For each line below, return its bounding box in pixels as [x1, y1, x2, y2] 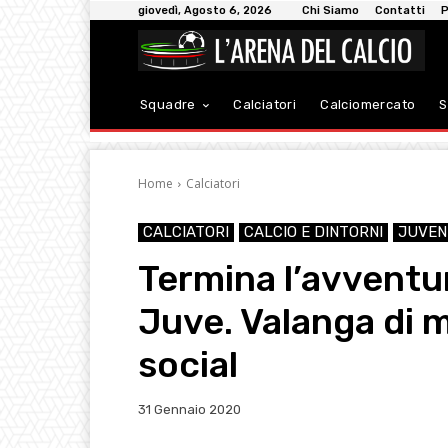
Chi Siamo [302, 4, 359, 17]
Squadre [140, 97, 196, 113]
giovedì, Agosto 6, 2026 [138, 4, 272, 17]
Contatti [375, 4, 425, 17]
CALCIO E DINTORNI [244, 223, 383, 242]
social [138, 343, 238, 387]
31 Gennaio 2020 [138, 402, 241, 418]
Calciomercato [320, 97, 416, 113]
